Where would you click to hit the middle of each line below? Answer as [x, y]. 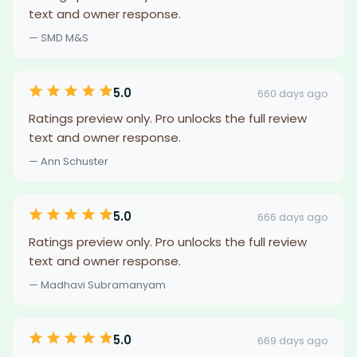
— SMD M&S [59, 38]
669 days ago [293, 340]
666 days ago [293, 217]
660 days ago [293, 93]
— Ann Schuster [69, 161]
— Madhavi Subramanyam [97, 285]
